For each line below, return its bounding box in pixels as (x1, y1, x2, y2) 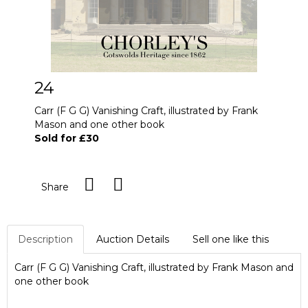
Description (18, 233, 73, 245)
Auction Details (96, 233, 169, 245)
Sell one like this (192, 233, 269, 245)
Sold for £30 (34, 132, 99, 144)
